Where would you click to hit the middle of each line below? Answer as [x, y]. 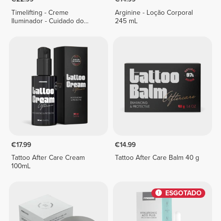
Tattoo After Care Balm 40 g [157, 158]
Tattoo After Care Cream [48, 158]
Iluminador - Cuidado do [47, 21]
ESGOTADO [183, 193]
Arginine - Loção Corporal [154, 12]
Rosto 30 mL [30, 29]
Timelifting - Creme [40, 12]
